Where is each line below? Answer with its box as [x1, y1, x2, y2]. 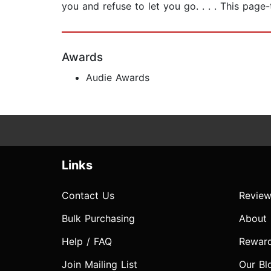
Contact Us [62, 189, 114, 202]
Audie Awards [86, 71, 149, 84]
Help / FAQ [62, 235, 112, 248]
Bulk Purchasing [62, 212, 135, 225]
